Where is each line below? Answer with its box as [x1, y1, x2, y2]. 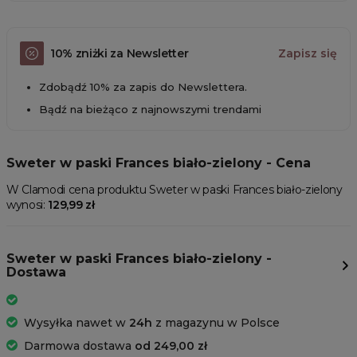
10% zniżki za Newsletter [50, 45, 189, 61]
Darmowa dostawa [24, 339, 135, 354]
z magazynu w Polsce [152, 316, 280, 331]
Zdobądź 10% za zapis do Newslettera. [39, 80, 247, 94]
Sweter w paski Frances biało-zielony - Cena [6, 155, 311, 171]
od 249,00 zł [135, 339, 207, 354]
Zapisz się [278, 46, 337, 61]
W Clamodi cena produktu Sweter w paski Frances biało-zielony [6, 182, 343, 198]
